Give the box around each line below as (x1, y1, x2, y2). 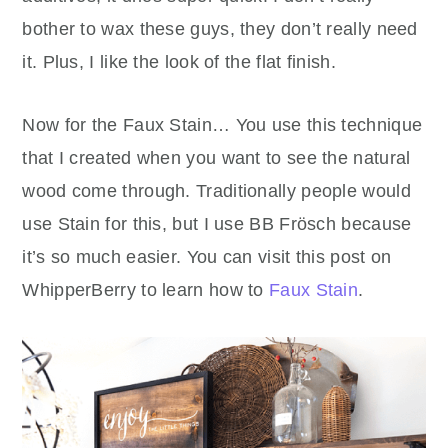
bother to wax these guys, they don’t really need (22, 19, 418, 40)
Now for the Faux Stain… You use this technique (22, 115, 423, 136)
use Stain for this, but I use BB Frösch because (22, 214, 412, 235)
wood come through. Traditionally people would (22, 181, 411, 202)
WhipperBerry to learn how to (22, 280, 270, 301)
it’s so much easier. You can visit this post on (22, 247, 392, 268)
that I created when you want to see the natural (22, 148, 411, 169)
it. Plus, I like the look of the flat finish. (22, 52, 336, 73)
